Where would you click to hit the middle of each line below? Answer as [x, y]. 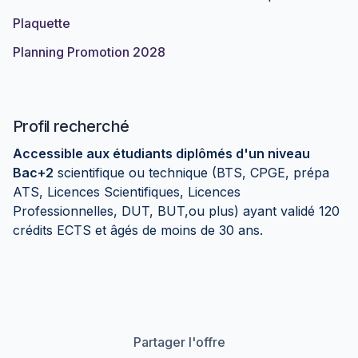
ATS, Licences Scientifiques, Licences [127, 192]
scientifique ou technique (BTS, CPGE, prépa [191, 173]
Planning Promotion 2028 [89, 52]
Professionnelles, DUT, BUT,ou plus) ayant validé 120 [176, 211]
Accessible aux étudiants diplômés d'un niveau [161, 153]
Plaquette [42, 23]
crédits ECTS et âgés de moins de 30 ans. [138, 230]
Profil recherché [71, 126]
